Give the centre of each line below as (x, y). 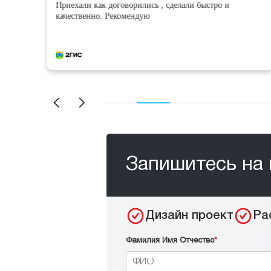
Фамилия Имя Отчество (170, 240)
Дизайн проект (189, 216)
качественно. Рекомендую (102, 16)
